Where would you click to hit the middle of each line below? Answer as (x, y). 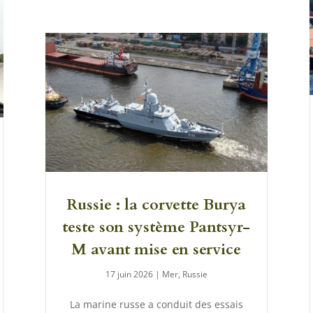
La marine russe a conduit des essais (156, 305)
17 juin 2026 (129, 275)
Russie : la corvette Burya (156, 205)
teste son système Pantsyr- (156, 227)
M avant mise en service (156, 250)
